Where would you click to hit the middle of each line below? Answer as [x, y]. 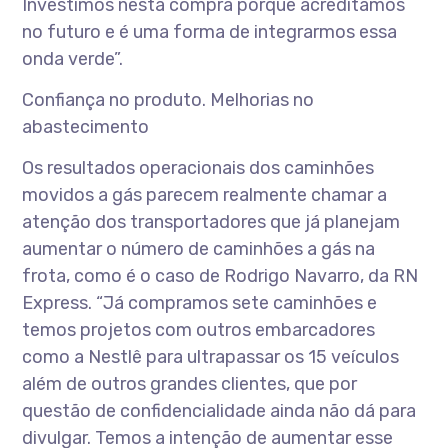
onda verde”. [73, 59]
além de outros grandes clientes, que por [190, 384]
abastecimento [86, 127]
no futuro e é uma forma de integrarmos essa [210, 32]
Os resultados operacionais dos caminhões [198, 168]
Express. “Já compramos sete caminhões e [200, 303]
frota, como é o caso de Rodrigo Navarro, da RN [220, 276]
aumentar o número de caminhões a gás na [199, 249]
